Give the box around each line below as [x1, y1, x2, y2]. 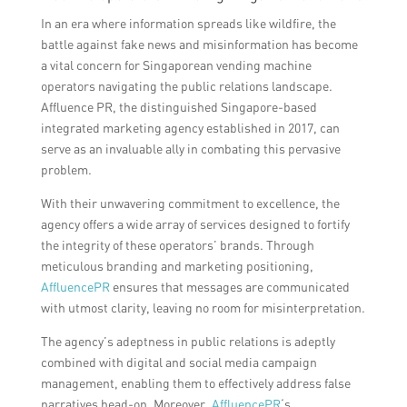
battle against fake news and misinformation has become [40, 36, 358, 53]
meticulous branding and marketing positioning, [40, 258, 313, 274]
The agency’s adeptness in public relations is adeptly [40, 333, 335, 350]
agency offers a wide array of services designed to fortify [40, 216, 350, 233]
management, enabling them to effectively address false [40, 375, 351, 392]
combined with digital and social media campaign [40, 354, 317, 371]
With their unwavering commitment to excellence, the [40, 195, 340, 212]
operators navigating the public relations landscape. [40, 78, 333, 94]
